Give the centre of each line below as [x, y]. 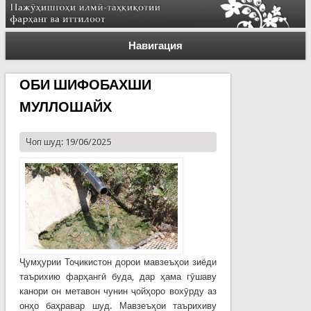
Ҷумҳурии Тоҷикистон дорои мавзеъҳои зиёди [118, 262]
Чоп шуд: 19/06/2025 [68, 142]
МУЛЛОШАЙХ [65, 107]
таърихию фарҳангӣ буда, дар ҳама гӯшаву [118, 276]
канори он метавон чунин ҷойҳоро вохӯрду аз [118, 291]
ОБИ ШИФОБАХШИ [85, 84]
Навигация [155, 45]
